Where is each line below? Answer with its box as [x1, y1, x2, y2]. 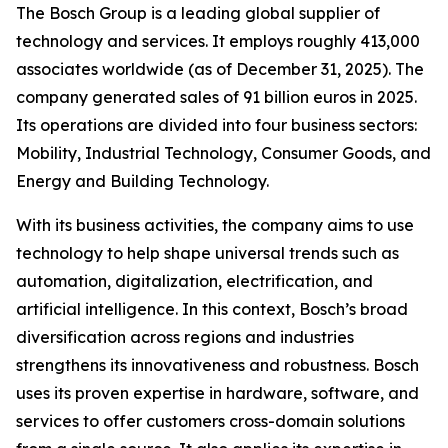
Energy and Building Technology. [16, 171, 269, 191]
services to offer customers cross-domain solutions [16, 411, 405, 431]
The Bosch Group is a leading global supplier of [16, 3, 380, 23]
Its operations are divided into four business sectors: [16, 115, 421, 135]
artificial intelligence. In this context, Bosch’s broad [16, 299, 408, 319]
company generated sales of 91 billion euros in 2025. [16, 87, 417, 107]
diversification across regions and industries [16, 327, 354, 347]
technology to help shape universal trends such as [16, 243, 399, 263]
